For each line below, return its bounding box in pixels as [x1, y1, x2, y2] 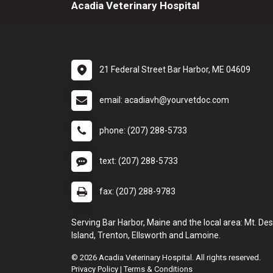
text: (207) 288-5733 [99, 155, 178, 166]
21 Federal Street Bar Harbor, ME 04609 [99, 64, 250, 74]
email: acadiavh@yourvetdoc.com [99, 94, 229, 105]
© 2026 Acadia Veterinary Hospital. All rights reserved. [71, 252, 261, 262]
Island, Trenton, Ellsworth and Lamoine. [71, 230, 221, 240]
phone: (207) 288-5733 [99, 125, 187, 135]
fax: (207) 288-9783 [99, 186, 175, 196]
